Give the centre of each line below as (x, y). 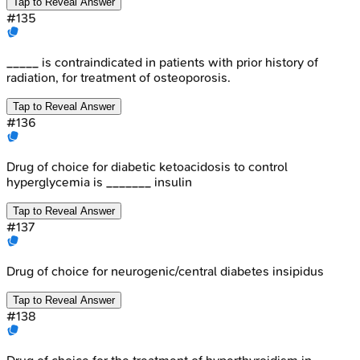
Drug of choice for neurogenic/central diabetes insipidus (165, 271)
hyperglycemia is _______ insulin (99, 182)
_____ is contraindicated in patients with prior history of (162, 62)
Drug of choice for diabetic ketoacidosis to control (147, 166)
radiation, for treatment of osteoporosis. (119, 77)
